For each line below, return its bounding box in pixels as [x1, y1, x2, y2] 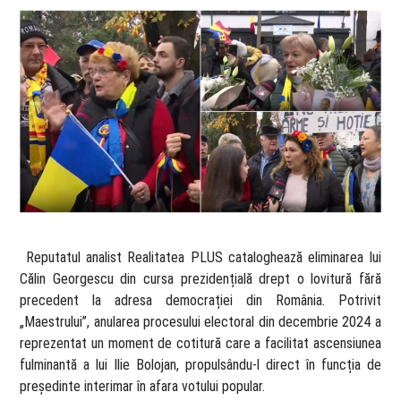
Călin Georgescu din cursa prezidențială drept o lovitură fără [20, 270, 381, 288]
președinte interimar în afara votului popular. [20, 378, 269, 396]
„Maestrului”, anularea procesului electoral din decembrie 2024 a [20, 313, 381, 331]
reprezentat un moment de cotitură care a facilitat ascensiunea [20, 335, 381, 353]
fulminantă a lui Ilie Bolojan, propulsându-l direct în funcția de [20, 356, 381, 374]
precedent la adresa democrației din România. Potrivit [20, 292, 381, 310]
